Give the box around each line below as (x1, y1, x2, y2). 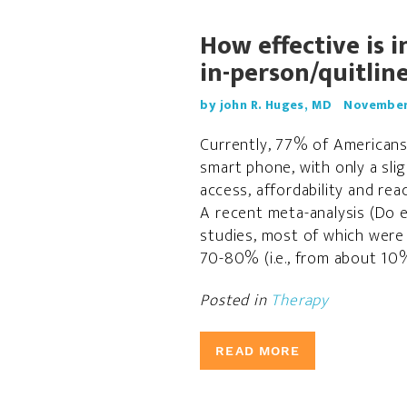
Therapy (271, 287, 329, 314)
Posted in (200, 287, 272, 314)
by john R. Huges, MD (200, 94, 333, 115)
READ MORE (215, 343, 301, 358)
